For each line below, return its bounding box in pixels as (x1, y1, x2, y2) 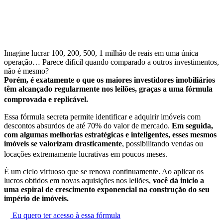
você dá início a (153, 176, 204, 185)
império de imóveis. (4, 194, 69, 203)
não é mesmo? (4, 67, 49, 76)
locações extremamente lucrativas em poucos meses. (4, 150, 172, 159)
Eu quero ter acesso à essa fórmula (12, 211, 120, 220)
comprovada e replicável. (4, 95, 88, 104)
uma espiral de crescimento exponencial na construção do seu (4, 185, 210, 194)
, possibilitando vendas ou (122, 139, 203, 148)
